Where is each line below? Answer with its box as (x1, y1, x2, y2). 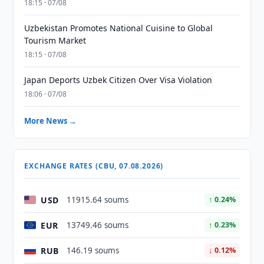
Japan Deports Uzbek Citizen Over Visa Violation (24, 74, 213, 85)
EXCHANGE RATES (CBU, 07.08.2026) (24, 161, 164, 171)
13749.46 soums (67, 220, 129, 230)
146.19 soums (67, 245, 120, 256)
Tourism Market (24, 35, 87, 46)
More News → (24, 115, 77, 126)
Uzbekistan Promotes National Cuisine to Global (24, 22, 213, 34)
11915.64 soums (67, 194, 129, 205)
